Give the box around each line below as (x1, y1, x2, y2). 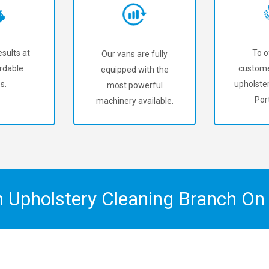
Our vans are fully (101, 49, 168, 59)
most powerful (106, 80, 163, 90)
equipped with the (100, 65, 169, 74)
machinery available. (95, 96, 174, 106)
